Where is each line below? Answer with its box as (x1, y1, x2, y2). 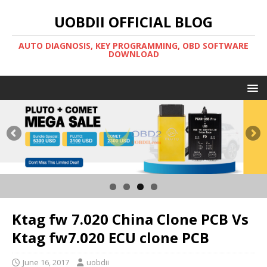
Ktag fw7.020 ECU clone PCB (12, 228, 209, 248)
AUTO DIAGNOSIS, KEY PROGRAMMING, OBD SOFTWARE (18, 40, 249, 51)
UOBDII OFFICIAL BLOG (54, 12, 213, 32)
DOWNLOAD (108, 48, 159, 60)
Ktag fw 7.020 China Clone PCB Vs (12, 209, 249, 229)
